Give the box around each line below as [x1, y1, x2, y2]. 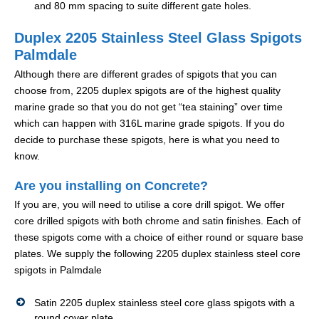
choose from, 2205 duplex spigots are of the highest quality [14, 85, 281, 97]
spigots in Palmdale [14, 264, 102, 276]
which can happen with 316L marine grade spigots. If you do [14, 117, 285, 130]
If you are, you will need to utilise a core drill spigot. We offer [14, 199, 285, 211]
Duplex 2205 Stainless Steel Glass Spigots [14, 30, 302, 46]
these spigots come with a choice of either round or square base [14, 231, 303, 244]
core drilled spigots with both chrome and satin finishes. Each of [14, 215, 300, 227]
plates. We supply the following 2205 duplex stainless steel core [14, 248, 300, 260]
